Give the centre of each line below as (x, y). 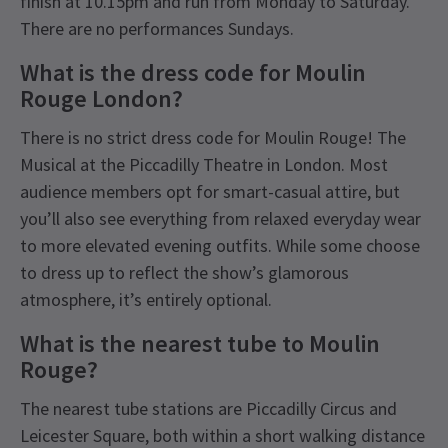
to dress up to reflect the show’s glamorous (184, 273)
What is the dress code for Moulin (193, 73)
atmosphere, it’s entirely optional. (146, 300)
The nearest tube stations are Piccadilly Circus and (208, 409)
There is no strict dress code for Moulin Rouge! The (213, 138)
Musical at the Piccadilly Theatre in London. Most (204, 165)
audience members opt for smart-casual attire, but (210, 192)
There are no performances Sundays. (157, 29)
